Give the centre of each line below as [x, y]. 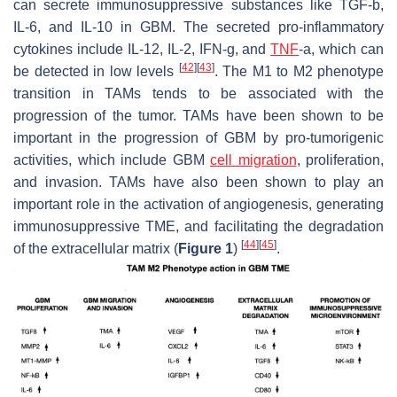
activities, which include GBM [112, 160]
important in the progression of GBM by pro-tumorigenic [198, 137]
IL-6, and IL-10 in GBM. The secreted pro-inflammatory [198, 27]
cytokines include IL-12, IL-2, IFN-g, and [142, 49]
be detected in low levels [96, 71]
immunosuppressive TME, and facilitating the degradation [198, 226]
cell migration [253, 160]
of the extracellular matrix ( [96, 248]
